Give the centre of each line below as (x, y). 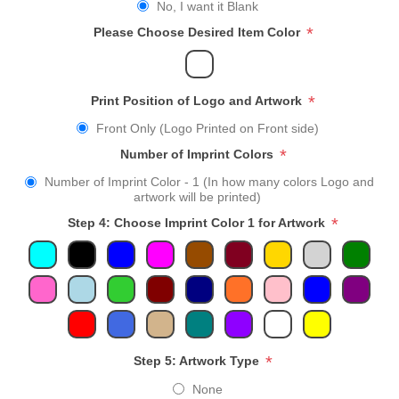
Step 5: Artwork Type (198, 361)
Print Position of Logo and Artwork (198, 100)
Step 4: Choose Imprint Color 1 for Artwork (198, 223)
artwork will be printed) (197, 197)
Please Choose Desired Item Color (198, 32)
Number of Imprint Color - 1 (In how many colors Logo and (209, 182)
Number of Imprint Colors (198, 155)
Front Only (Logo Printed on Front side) (207, 128)
